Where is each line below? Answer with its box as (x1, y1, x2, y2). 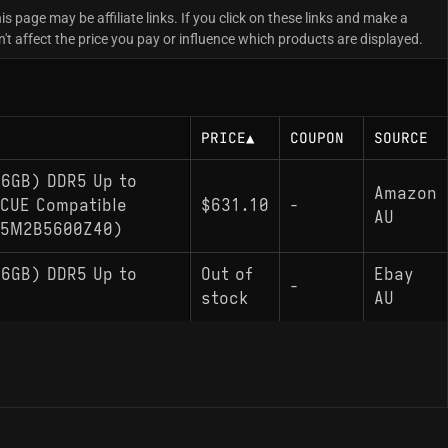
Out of (201, 265, 254, 286)
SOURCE (373, 128, 428, 148)
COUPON (290, 128, 345, 148)
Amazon (373, 184, 437, 205)
